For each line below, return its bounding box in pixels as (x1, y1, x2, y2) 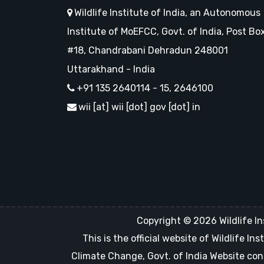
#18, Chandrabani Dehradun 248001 (67, 45, 228, 56)
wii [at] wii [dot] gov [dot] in (78, 101, 200, 113)
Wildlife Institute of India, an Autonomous (74, 7, 260, 18)
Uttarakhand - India (67, 64, 155, 75)
